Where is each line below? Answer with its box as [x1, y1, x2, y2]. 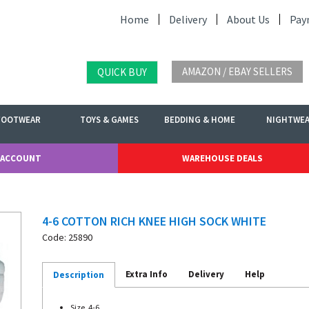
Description [53, 269, 104, 281]
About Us [227, 12, 270, 26]
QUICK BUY [97, 66, 147, 79]
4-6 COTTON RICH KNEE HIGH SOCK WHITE [42, 213, 266, 229]
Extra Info [126, 268, 168, 280]
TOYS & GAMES [79, 114, 139, 126]
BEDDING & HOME [164, 114, 236, 126]
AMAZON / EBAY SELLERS [182, 65, 292, 78]
